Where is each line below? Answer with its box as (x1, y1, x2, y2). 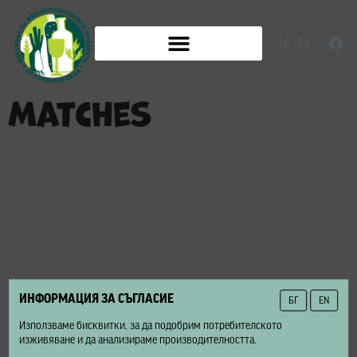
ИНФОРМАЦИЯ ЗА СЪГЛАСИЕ (19, 292, 175, 306)
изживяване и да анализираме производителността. (19, 334, 257, 347)
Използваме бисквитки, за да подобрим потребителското (19, 320, 283, 332)
